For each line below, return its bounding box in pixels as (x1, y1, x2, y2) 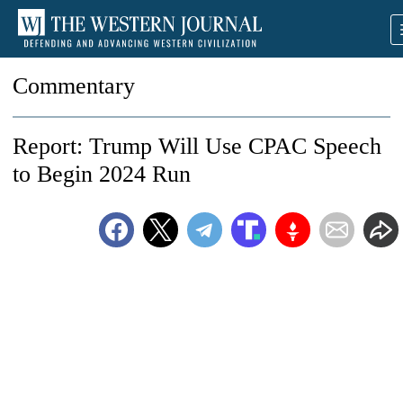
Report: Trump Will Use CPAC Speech (13, 133, 381, 159)
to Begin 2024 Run (13, 161, 191, 187)
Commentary (13, 73, 135, 99)
